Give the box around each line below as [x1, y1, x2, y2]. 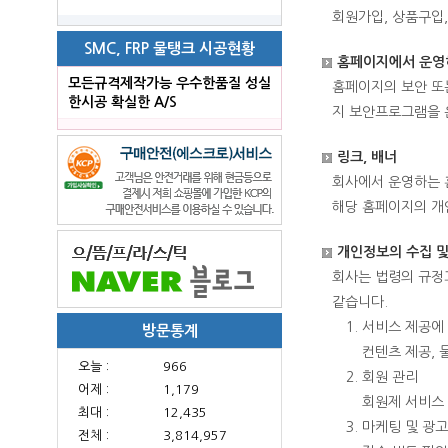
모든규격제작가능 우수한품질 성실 [68, 76, 271, 90]
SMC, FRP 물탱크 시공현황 [84, 41, 255, 56]
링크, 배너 [337, 150, 397, 164]
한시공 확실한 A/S [68, 95, 177, 109]
